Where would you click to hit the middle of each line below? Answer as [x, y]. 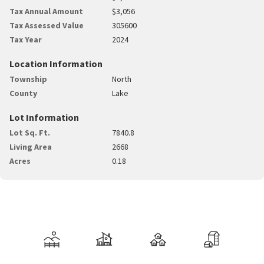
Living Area [31, 146]
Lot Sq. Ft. [30, 132]
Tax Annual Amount [46, 11]
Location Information [56, 63]
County [23, 93]
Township [28, 79]
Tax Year [26, 39]
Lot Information [44, 117]
